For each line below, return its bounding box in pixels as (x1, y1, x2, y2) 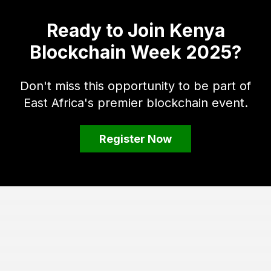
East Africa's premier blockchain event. (23, 96, 248, 110)
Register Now (99, 132, 172, 145)
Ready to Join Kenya (46, 19, 225, 41)
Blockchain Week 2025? (30, 41, 241, 63)
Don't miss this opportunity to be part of (20, 79, 251, 93)
